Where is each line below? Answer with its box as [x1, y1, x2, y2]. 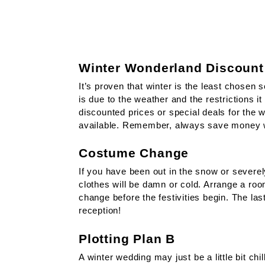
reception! [79, 205, 122, 216]
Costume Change [79, 146, 189, 160]
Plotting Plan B [79, 231, 176, 245]
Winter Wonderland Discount [79, 61, 264, 75]
